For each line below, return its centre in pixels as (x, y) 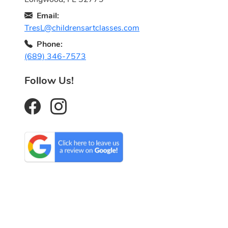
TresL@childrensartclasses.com (82, 28)
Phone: (50, 44)
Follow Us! (49, 80)
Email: (48, 16)
